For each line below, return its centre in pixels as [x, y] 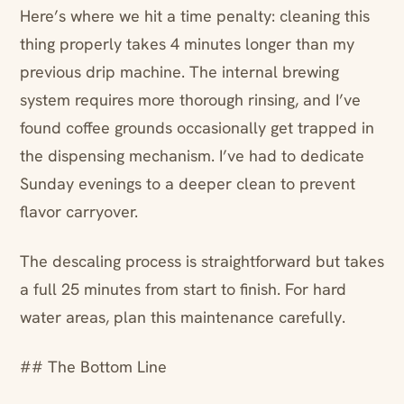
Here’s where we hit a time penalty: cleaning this [195, 16]
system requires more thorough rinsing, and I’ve [190, 100]
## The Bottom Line [93, 367]
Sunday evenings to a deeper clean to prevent [188, 184]
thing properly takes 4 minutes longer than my [187, 44]
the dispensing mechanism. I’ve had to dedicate [192, 156]
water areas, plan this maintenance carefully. [183, 317]
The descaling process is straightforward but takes [202, 262]
